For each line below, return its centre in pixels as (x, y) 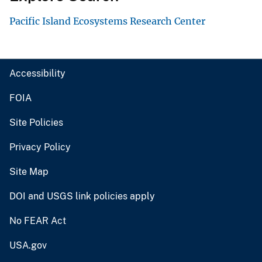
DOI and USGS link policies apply (82, 196)
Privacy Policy (40, 147)
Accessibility (37, 74)
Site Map (29, 172)
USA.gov (28, 246)
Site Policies (36, 123)
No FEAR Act (38, 221)
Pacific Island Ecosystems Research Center (107, 21)
